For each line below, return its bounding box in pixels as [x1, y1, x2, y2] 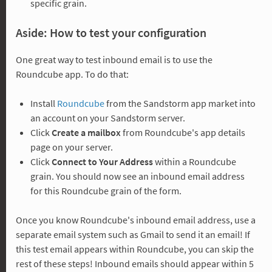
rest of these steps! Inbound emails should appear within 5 [15, 257, 254, 270]
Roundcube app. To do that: [15, 67, 129, 80]
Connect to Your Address [51, 155, 153, 168]
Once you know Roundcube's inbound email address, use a [15, 213, 256, 226]
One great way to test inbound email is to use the [15, 53, 212, 66]
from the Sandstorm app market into [104, 97, 256, 109]
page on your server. [30, 140, 113, 153]
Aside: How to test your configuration [15, 24, 206, 40]
